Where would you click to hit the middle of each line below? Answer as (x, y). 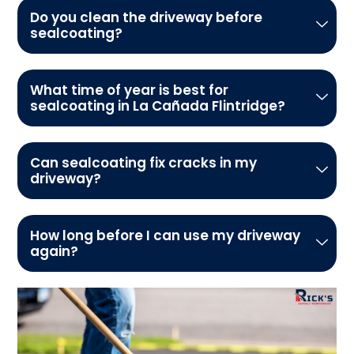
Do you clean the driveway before (147, 18)
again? (55, 252)
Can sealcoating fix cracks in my (144, 163)
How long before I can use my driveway (166, 236)
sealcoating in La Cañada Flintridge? (158, 106)
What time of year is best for (130, 90)
